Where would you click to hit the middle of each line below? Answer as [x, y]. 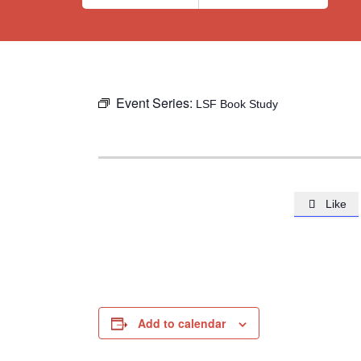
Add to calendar [182, 323]
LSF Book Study [237, 104]
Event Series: [156, 103]
